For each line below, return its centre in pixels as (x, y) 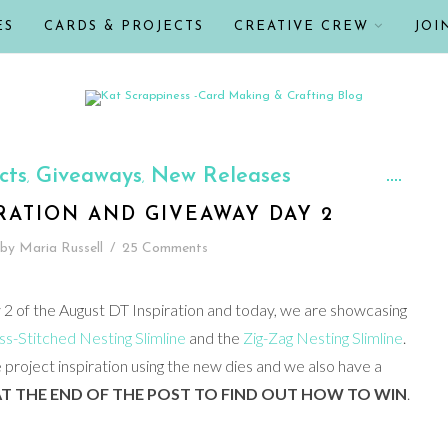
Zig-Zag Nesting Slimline (322, 337)
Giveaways (88, 176)
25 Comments (164, 248)
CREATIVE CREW (301, 26)
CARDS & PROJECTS (124, 26)
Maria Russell (60, 248)
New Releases (220, 176)
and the (214, 337)
